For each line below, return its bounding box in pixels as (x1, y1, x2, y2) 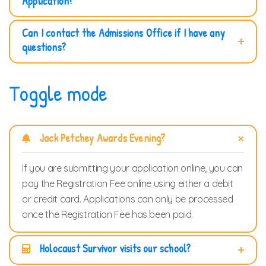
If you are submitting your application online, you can (22, 162, 243, 174)
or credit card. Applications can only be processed (22, 193, 233, 205)
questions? (22, 40, 66, 55)
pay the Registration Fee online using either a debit (22, 178, 233, 189)
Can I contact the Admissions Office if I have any (22, 26, 225, 40)
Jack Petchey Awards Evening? (40, 131, 166, 145)
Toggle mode (9, 78, 107, 107)
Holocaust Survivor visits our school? (40, 241, 191, 256)
